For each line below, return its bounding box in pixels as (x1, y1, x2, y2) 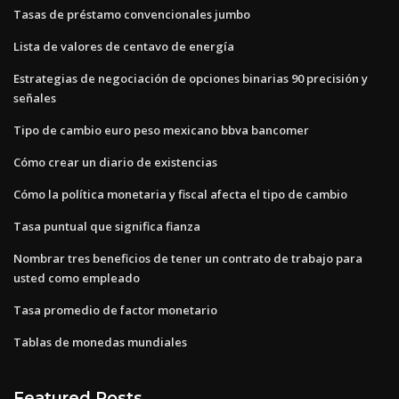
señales (13, 89, 56, 106)
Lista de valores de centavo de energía (13, 37, 234, 54)
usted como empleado (13, 269, 140, 286)
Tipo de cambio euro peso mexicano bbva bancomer (13, 121, 309, 138)
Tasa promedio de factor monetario (13, 301, 217, 318)
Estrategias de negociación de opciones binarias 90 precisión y (13, 69, 368, 86)
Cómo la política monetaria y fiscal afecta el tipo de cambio (13, 185, 347, 202)
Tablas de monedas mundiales (13, 333, 187, 350)
